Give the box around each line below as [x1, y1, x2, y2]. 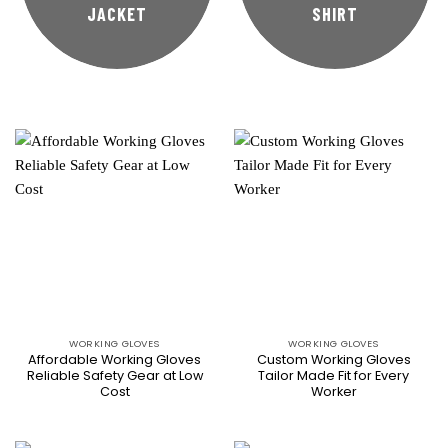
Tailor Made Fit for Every [258, 366, 409, 384]
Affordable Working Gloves [28, 350, 201, 368]
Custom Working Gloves [256, 350, 411, 368]
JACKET [87, 2, 147, 25]
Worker [310, 382, 357, 400]
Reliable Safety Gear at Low [26, 366, 203, 384]
